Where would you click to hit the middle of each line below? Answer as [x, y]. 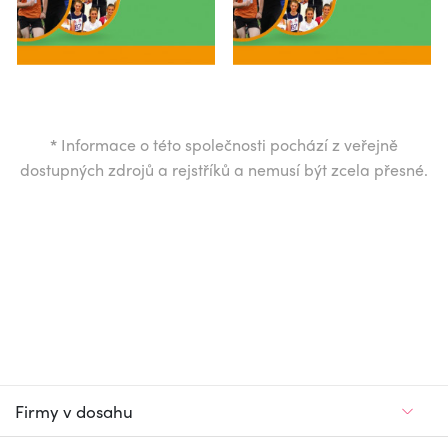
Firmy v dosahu [74, 411]
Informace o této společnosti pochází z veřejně [227, 144]
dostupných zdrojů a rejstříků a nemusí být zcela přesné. [224, 169]
